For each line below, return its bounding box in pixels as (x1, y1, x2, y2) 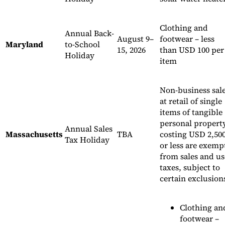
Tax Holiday (65, 134, 109, 146)
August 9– (117, 33, 154, 45)
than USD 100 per (160, 44, 224, 56)
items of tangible (160, 106, 222, 118)
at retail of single (160, 95, 222, 107)
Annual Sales (65, 123, 113, 135)
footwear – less (160, 33, 214, 45)
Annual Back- (65, 28, 114, 39)
